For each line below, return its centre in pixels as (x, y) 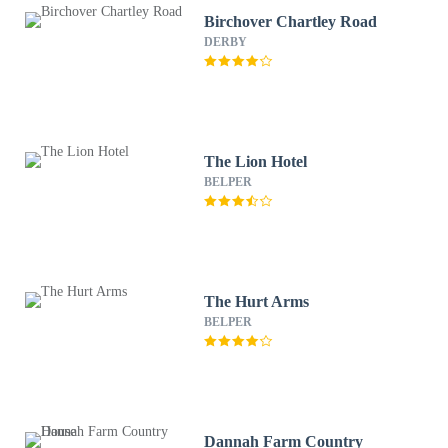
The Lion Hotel (256, 161)
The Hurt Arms (257, 301)
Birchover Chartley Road (291, 21)
